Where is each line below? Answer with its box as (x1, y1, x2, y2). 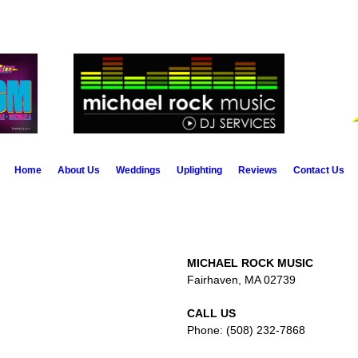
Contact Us (292, 165, 344, 176)
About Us (57, 165, 100, 176)
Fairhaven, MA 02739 (186, 273, 296, 286)
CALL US (186, 307, 236, 320)
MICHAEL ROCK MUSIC (186, 257, 313, 269)
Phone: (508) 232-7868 (186, 324, 305, 336)
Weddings (115, 165, 161, 176)
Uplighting (176, 165, 222, 176)
